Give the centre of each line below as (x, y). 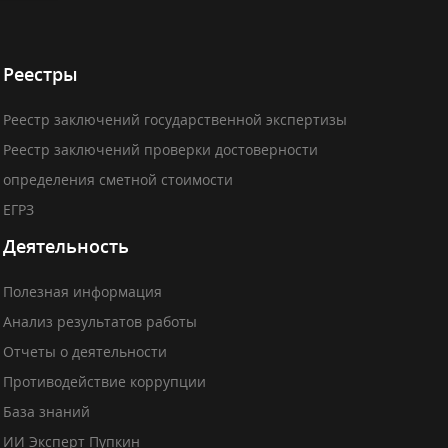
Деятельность (65, 246)
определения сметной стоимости (117, 179)
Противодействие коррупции (104, 381)
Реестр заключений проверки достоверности (160, 149)
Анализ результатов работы (99, 321)
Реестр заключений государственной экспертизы (174, 119)
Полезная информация (82, 291)
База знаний (46, 411)
